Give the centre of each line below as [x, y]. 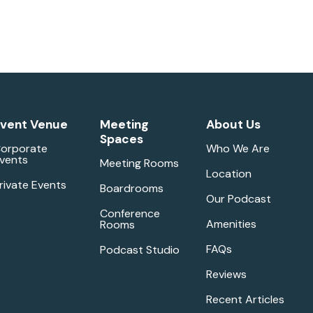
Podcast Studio [139, 250]
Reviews [227, 274]
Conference [130, 213]
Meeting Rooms [139, 163]
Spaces [121, 139]
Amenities [232, 224]
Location [229, 174]
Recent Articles [246, 299]
